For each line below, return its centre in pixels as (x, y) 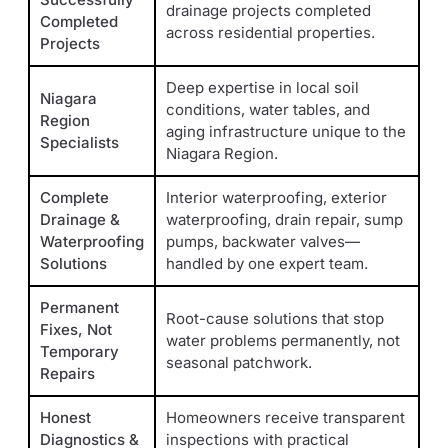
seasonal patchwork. (239, 363)
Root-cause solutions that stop (275, 319)
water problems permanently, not (283, 341)
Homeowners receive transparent (285, 418)
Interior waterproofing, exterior (276, 198)
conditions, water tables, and (268, 110)
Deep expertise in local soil (262, 88)
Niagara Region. (222, 154)
